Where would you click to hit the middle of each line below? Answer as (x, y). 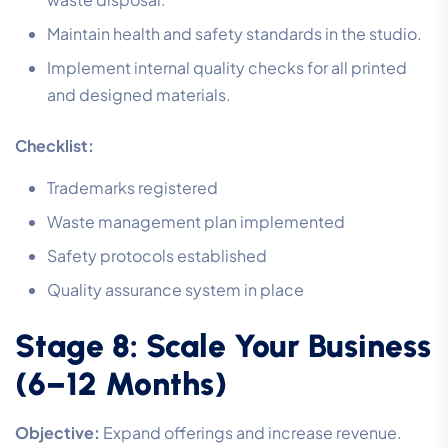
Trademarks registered (132, 188)
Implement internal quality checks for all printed (227, 68)
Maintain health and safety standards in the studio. (234, 34)
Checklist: (54, 146)
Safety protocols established (157, 256)
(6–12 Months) (121, 384)
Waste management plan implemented (196, 222)
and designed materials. (139, 95)
